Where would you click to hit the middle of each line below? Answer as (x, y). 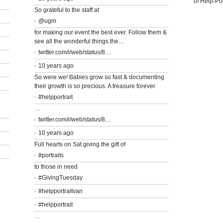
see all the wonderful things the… (79, 41)
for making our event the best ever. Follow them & (101, 32)
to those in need (56, 167)
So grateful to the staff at (67, 10)
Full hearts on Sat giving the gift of (80, 144)
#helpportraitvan (60, 191)
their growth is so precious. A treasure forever (95, 86)
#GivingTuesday (60, 177)
